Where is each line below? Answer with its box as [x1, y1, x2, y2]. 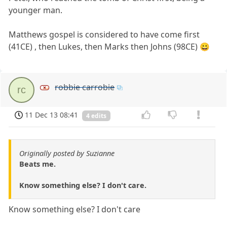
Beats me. [19, 159, 56, 169]
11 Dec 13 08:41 [25, 109, 79, 120]
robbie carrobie [55, 81, 115, 93]
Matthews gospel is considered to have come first [9, 28, 200, 40]
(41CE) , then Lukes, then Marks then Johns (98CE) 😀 [9, 41, 210, 52]
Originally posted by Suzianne [19, 148, 115, 159]
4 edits [86, 111, 106, 120]
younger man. [9, 4, 63, 16]
